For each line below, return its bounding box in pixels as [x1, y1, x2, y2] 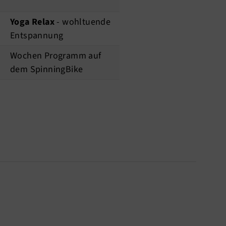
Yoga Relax [10, 16, 54, 29]
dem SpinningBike [10, 63, 83, 76]
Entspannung [10, 29, 64, 42]
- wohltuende [54, 16, 111, 29]
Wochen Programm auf [10, 49, 101, 63]
